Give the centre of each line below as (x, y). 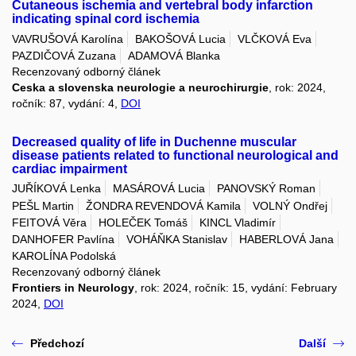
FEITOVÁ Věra (49, 222)
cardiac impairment (70, 168)
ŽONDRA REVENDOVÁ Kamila (163, 205)
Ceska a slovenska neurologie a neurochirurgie (140, 87)
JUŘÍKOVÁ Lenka (56, 189)
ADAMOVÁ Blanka (174, 55)
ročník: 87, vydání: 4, (66, 103)
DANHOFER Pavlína (63, 240)
